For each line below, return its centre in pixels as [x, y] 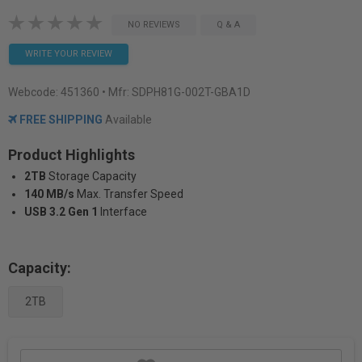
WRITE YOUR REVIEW [69, 54]
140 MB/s [49, 194]
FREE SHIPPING [60, 120]
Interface [124, 212]
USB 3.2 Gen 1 [61, 212]
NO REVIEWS [154, 25]
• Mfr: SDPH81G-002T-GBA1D [176, 92]
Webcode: [34, 92]
